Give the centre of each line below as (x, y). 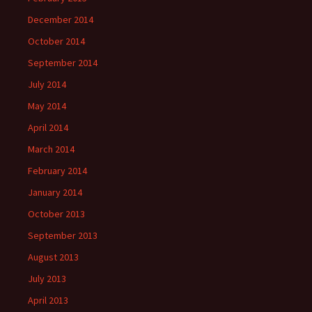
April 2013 (48, 300)
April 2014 (48, 127)
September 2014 (63, 63)
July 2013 (47, 279)
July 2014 (47, 84)
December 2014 (61, 19)
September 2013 (63, 235)
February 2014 (57, 171)
